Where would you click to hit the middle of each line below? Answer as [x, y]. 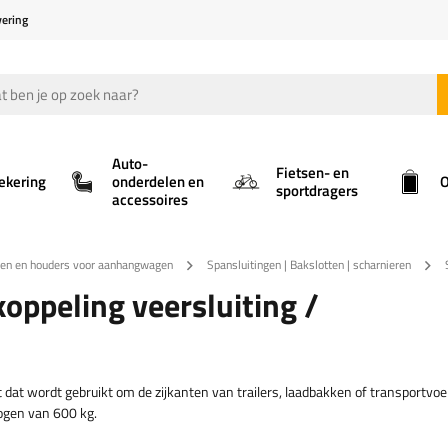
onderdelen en [158, 181]
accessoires [150, 199]
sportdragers [317, 190]
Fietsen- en [312, 172]
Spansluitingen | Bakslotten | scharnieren [309, 264]
